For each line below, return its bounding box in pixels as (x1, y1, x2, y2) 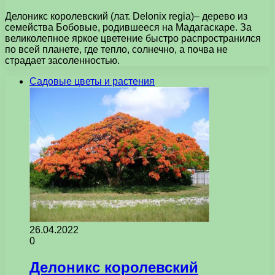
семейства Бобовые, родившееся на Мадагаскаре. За (5, 21, 252, 33)
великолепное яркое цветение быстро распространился (5, 33, 261, 44)
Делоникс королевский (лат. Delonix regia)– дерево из (5, 10, 247, 21)
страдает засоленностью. (5, 55, 120, 66)
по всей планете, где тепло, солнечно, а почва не (5, 44, 228, 55)
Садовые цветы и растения (29, 76, 155, 87)
